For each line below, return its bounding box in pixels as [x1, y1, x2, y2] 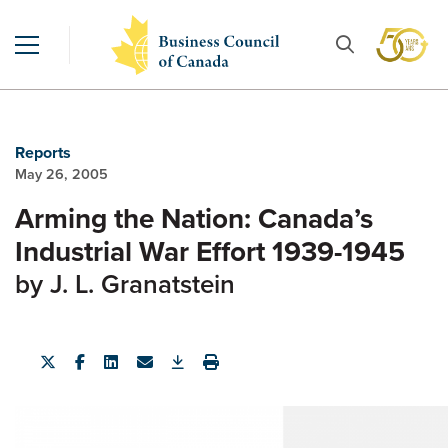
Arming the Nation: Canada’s [15, 198, 373, 239]
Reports [15, 141, 71, 164]
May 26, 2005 [15, 163, 108, 185]
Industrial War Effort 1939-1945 [15, 231, 405, 272]
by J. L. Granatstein [15, 265, 235, 303]
